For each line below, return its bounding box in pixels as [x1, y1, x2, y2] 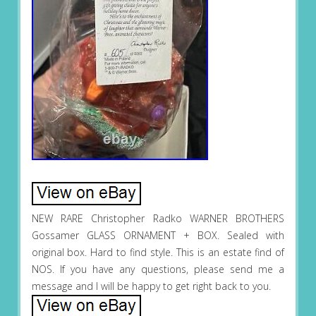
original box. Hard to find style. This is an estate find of [31, 245, 285, 260]
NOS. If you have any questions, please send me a [31, 262, 285, 276]
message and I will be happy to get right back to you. [31, 279, 271, 293]
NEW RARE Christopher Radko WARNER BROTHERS [31, 212, 285, 226]
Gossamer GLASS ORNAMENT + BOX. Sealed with [31, 229, 285, 243]
